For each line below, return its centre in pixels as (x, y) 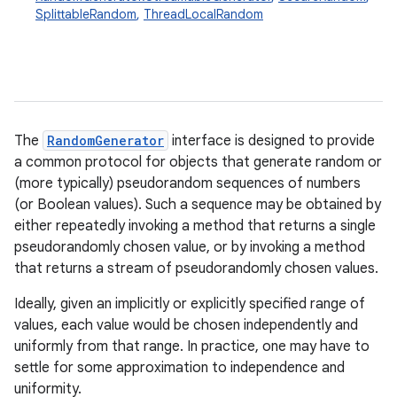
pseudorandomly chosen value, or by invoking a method (190, 247)
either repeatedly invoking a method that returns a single (195, 226)
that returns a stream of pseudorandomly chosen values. (196, 269)
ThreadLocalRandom (203, 14)
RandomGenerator (105, 140)
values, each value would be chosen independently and (186, 325)
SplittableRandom (86, 14)
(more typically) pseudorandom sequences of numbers (187, 183)
